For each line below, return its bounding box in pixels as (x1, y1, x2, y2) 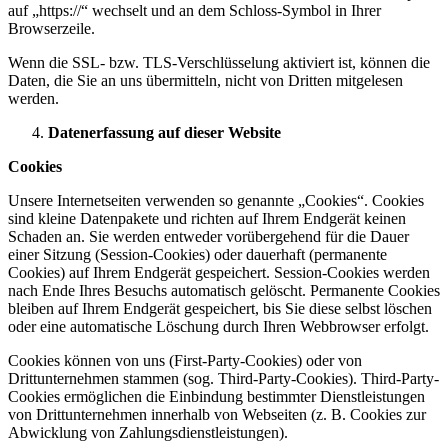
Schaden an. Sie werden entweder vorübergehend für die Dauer (8, 228, 409, 245)
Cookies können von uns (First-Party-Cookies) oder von (8, 352, 362, 369)
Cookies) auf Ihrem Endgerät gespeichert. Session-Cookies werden (8, 264, 430, 281)
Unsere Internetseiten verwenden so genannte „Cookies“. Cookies (8, 192, 424, 209)
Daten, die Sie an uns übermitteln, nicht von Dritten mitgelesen (8, 72, 403, 89)
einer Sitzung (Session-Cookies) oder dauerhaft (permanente (8, 246, 387, 263)
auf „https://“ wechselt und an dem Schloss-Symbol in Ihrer (8, 2, 381, 19)
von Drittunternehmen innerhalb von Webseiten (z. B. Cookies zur (8, 406, 426, 423)
